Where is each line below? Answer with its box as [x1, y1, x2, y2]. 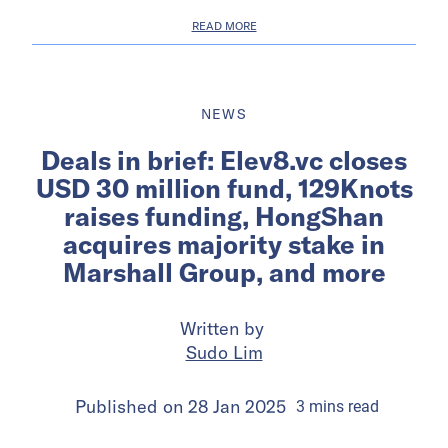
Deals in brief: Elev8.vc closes [41, 144, 407, 178]
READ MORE [191, 19, 257, 34]
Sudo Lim [185, 341, 263, 365]
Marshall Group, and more [62, 256, 386, 290]
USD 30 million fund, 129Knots [35, 172, 413, 206]
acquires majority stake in [63, 228, 385, 262]
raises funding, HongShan [64, 200, 384, 234]
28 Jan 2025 [187, 395, 286, 419]
